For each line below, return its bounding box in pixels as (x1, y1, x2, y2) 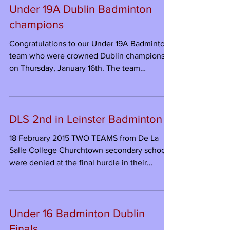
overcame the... (9, 138, 65, 146)
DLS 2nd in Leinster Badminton (9, 175, 162, 186)
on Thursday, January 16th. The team (9, 125, 140, 134)
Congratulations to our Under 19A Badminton (9, 101, 169, 109)
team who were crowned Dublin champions (9, 113, 165, 122)
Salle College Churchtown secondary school (9, 207, 168, 216)
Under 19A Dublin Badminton (9, 65, 152, 76)
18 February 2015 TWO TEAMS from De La (9, 195, 159, 204)
